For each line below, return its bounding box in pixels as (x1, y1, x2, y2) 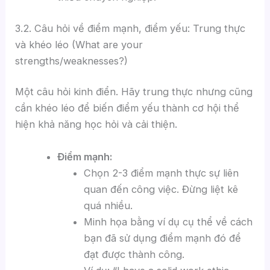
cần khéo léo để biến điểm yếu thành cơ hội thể (15, 102, 240, 115)
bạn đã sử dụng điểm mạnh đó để (84, 231, 242, 244)
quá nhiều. (84, 199, 133, 212)
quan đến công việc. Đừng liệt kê (84, 183, 239, 195)
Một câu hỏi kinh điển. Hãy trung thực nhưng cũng (15, 86, 253, 98)
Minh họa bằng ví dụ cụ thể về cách (84, 215, 253, 228)
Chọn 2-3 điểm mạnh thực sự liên (84, 166, 239, 179)
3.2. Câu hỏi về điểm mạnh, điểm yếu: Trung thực (15, 22, 246, 34)
